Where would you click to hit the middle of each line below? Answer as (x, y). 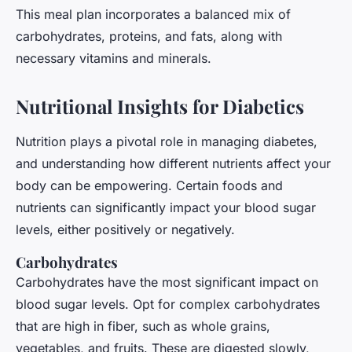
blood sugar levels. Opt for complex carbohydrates (168, 304)
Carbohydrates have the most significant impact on (167, 282)
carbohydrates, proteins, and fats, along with (149, 36)
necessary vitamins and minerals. (114, 58)
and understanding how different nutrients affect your (173, 163)
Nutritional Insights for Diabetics (160, 106)
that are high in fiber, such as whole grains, (143, 326)
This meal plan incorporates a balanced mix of (153, 14)
